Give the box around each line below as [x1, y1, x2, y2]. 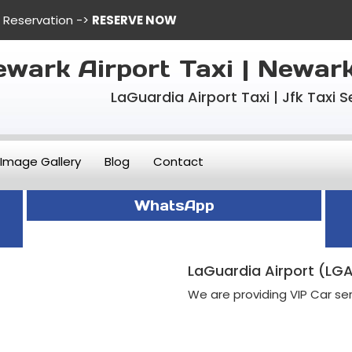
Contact [153, 153, 203, 170]
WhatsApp [134, 196, 214, 214]
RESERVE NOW [92, 12, 177, 28]
